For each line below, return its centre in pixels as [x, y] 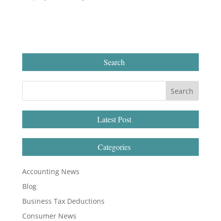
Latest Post [114, 119]
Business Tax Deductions [63, 201]
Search [114, 62]
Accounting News [51, 171]
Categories [114, 147]
